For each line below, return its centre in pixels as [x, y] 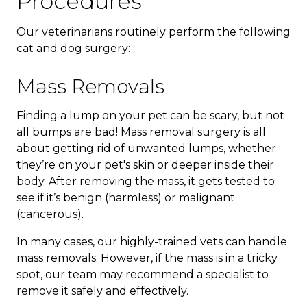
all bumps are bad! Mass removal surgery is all [141, 132]
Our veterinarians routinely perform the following [153, 32]
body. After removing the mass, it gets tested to [146, 181]
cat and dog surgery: [73, 48]
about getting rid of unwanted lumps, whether [146, 148]
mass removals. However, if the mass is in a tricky [147, 258]
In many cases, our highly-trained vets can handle [152, 241]
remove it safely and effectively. [102, 291]
